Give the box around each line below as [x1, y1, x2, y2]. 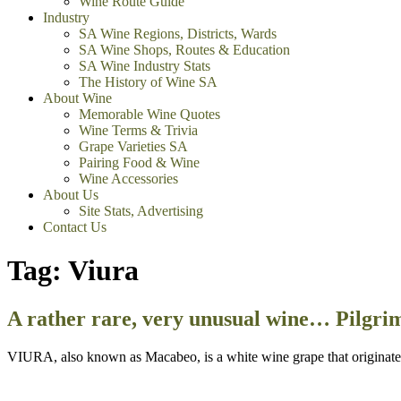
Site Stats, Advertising [79, 203, 203, 218]
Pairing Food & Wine [79, 155, 200, 170]
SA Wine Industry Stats [79, 58, 210, 73]
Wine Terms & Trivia [79, 123, 198, 138]
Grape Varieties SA [79, 139, 188, 154]
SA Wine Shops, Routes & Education [79, 42, 290, 57]
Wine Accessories [79, 171, 178, 186]
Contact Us [43, 219, 107, 235]
